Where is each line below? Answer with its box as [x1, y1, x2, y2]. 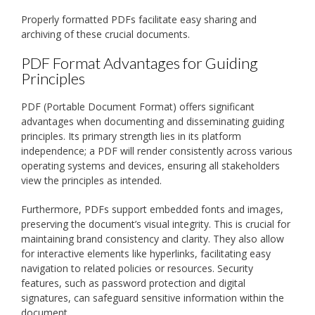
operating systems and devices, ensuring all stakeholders [21, 158, 280, 172]
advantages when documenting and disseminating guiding [21, 114, 284, 128]
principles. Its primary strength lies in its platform [21, 129, 241, 143]
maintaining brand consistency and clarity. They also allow [21, 231, 284, 245]
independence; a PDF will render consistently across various [21, 143, 292, 157]
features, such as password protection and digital [21, 276, 245, 290]
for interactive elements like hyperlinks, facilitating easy [21, 246, 271, 260]
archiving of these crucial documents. [21, 27, 190, 41]
